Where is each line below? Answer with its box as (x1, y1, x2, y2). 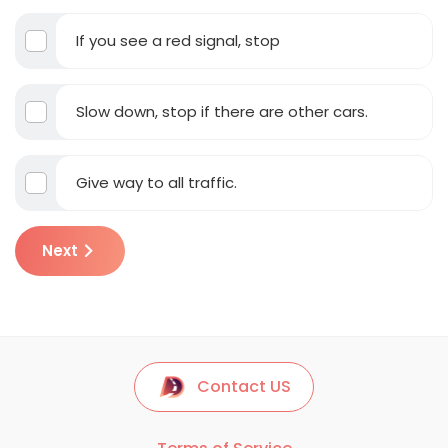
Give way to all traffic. (76, 171, 237, 193)
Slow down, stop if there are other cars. (76, 100, 368, 122)
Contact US (197, 374, 291, 398)
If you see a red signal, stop (76, 29, 280, 51)
